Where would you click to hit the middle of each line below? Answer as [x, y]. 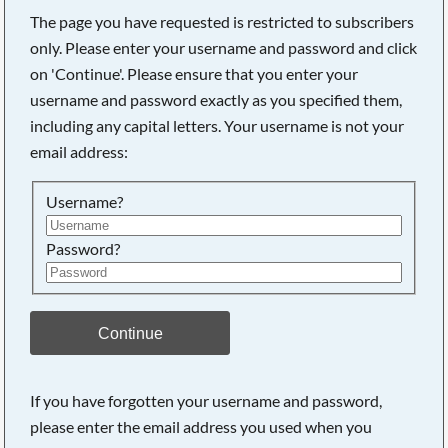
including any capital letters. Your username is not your [217, 125]
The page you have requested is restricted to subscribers [222, 21]
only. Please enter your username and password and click [224, 47]
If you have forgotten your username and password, [206, 401]
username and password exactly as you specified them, [216, 99]
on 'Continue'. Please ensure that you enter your [194, 73]
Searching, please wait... [232, 95]
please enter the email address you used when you [201, 427]
